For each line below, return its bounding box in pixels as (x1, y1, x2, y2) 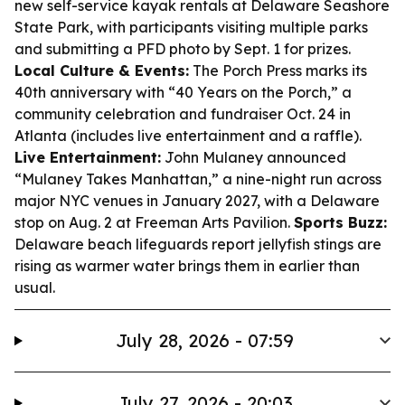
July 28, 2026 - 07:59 (115, 329, 294, 352)
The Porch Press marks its (189, 61, 367, 80)
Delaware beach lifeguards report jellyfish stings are (14, 235, 381, 253)
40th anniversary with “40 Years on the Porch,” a (14, 83, 352, 101)
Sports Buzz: (294, 213, 387, 231)
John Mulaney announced (161, 148, 346, 166)
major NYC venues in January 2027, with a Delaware (14, 192, 380, 210)
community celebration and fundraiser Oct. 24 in (14, 105, 351, 123)
